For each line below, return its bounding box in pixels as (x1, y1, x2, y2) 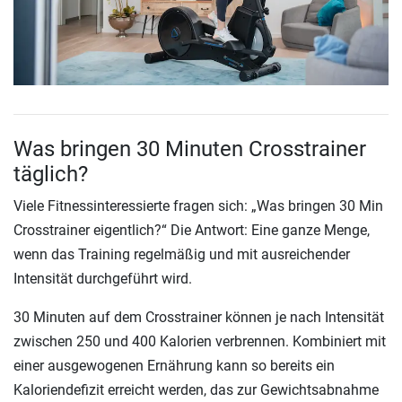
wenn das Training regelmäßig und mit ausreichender (13, 245, 350, 263)
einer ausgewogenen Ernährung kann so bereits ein (13, 356, 335, 374)
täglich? (13, 161, 88, 187)
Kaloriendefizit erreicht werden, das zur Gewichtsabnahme (13, 380, 379, 398)
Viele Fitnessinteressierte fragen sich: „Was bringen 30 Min (13, 197, 383, 214)
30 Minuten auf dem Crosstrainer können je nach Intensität (13, 308, 384, 326)
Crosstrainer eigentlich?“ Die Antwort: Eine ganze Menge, (13, 221, 370, 239)
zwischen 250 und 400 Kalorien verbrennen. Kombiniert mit (13, 332, 386, 350)
